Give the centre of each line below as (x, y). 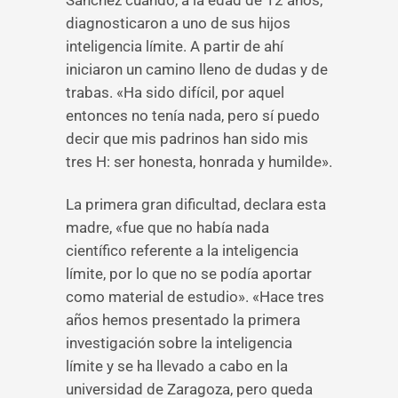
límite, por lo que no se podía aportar (189, 274)
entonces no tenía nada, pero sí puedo (193, 115)
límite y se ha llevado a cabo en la (177, 366)
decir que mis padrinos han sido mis (187, 139)
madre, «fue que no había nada (167, 227)
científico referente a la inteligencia (182, 251)
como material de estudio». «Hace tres (195, 297)
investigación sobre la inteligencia (179, 343)
